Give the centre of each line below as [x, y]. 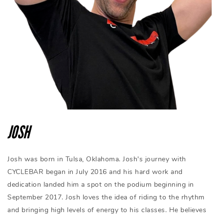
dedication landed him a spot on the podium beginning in [101, 185]
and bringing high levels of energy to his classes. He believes [107, 210]
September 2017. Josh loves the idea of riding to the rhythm [106, 197]
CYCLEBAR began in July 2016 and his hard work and [95, 172]
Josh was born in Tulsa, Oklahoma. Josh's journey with [97, 159]
